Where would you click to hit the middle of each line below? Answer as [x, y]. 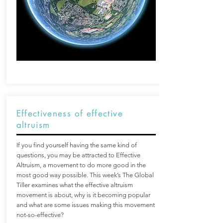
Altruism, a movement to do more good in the [81, 165]
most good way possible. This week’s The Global [85, 175]
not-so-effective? [40, 215]
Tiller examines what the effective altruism [74, 185]
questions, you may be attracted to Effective [78, 155]
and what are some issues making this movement [85, 205]
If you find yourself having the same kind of [76, 145]
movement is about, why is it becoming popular [83, 195]
